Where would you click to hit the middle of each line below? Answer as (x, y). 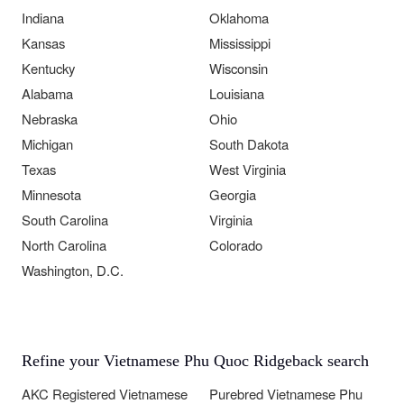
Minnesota (51, 195)
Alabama (47, 94)
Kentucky (48, 69)
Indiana (43, 18)
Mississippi (240, 43)
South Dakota (249, 144)
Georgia (233, 195)
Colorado (236, 245)
